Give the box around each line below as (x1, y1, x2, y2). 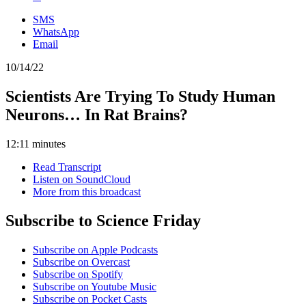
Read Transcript (33, 161, 101, 173)
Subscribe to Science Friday (5, 211, 201, 229)
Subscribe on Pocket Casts (33, 292, 147, 305)
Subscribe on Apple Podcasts (33, 243, 158, 255)
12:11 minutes (5, 137, 66, 150)
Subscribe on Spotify (33, 268, 123, 280)
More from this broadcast (33, 185, 141, 197)
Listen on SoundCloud (33, 173, 130, 185)
